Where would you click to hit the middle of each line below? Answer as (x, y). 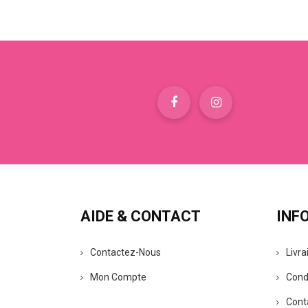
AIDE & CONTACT (141, 216)
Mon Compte (118, 277)
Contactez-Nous (125, 252)
